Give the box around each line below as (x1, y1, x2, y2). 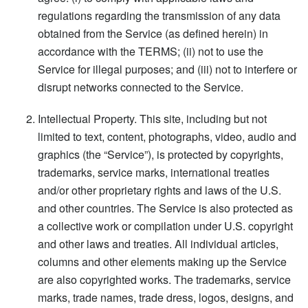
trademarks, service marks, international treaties (38, 164, 269, 180)
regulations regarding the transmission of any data (38, 7, 280, 23)
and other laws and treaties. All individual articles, (38, 235, 278, 252)
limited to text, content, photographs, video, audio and (38, 128, 296, 144)
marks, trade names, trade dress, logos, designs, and (38, 289, 294, 305)
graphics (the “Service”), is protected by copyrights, (38, 146, 283, 162)
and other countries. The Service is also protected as (38, 199, 293, 216)
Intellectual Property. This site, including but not (38, 110, 267, 126)
